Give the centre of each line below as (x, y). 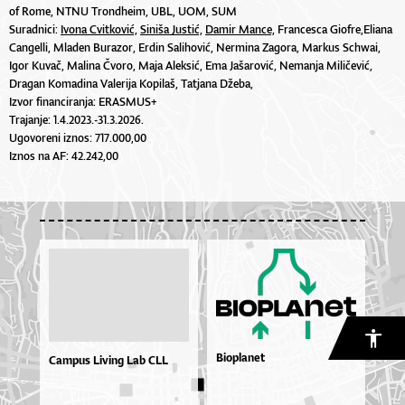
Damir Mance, (240, 29)
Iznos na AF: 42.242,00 (64, 155)
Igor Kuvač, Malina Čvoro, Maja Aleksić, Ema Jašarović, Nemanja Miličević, (191, 65)
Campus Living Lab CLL (108, 360)
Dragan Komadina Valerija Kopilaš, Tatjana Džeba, (131, 83)
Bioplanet (240, 357)
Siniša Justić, (171, 29)
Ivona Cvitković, (99, 29)
